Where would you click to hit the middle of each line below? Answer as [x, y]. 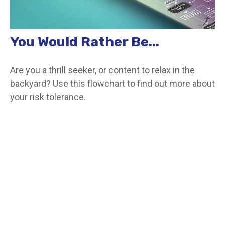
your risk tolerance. [48, 97]
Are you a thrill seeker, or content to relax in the [102, 70]
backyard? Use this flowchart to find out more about [113, 84]
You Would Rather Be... [85, 42]
